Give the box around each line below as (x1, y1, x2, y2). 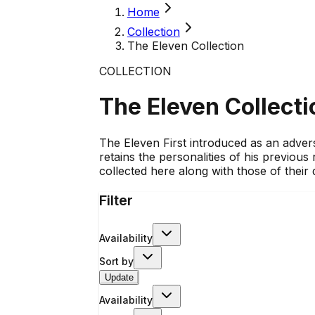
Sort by (98, 255, 134, 267)
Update (104, 271, 134, 283)
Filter (98, 191, 133, 209)
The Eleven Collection (127, 39, 244, 53)
